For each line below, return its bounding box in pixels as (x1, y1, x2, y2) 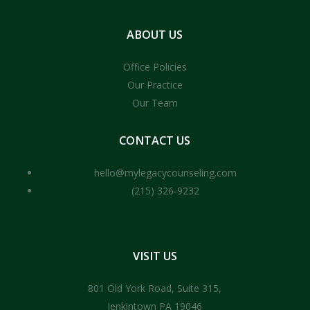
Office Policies (122, 60, 187, 74)
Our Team (131, 96, 178, 110)
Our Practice (127, 78, 183, 92)
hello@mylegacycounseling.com (93, 166, 237, 180)
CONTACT (119, 133, 174, 149)
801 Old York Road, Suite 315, (88, 282, 222, 295)
